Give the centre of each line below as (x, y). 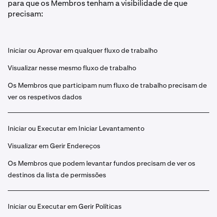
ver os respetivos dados (45, 97)
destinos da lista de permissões (57, 175)
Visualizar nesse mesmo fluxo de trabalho (72, 68)
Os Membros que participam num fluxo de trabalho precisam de (107, 85)
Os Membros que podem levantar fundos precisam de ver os (101, 163)
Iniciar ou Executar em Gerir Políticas (65, 206)
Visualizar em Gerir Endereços (54, 146)
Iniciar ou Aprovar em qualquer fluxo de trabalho (83, 50)
